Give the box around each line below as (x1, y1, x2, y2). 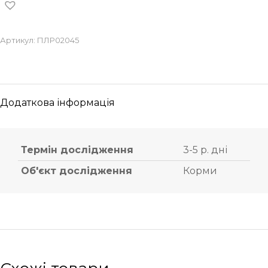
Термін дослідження (21, 144, 133, 156)
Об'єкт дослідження (21, 165, 132, 176)
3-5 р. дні (183, 144, 227, 156)
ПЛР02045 (37, 35, 79, 45)
